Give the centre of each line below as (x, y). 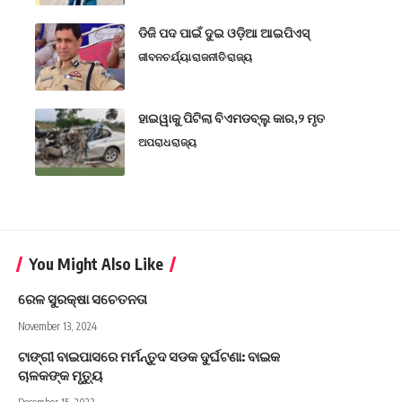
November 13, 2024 (57, 327)
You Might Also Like (96, 264)
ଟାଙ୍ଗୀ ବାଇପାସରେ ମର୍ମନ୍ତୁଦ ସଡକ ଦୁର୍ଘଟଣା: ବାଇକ (149, 357)
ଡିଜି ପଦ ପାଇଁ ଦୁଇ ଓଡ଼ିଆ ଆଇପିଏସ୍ (224, 33)
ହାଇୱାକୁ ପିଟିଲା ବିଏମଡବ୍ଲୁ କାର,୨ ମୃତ (232, 118)
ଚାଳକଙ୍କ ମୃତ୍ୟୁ (60, 376)
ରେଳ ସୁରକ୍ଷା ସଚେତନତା (83, 299)
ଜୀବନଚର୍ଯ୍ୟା (165, 57)
